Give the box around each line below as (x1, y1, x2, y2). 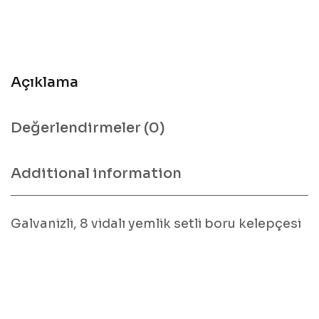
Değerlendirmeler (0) (11, 118, 165, 137)
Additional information (11, 164, 182, 182)
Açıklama (11, 73, 78, 91)
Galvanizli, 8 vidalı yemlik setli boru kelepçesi (11, 215, 301, 231)
